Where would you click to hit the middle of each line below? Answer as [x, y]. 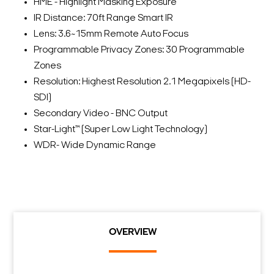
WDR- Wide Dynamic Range [95, 146]
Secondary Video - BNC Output [101, 114]
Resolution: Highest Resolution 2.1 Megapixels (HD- [142, 82]
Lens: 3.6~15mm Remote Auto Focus [111, 34]
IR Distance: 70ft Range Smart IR [103, 18]
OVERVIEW [132, 232]
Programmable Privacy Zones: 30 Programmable [139, 50]
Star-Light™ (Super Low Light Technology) [120, 130]
